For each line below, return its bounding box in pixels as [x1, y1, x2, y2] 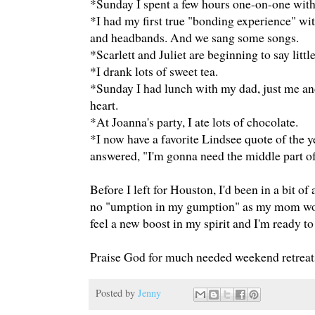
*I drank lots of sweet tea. [90, 62, 218, 79]
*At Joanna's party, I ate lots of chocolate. [90, 112, 298, 130]
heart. [90, 96, 118, 113]
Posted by [96, 285, 138, 300]
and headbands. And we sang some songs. [90, 28, 299, 46]
